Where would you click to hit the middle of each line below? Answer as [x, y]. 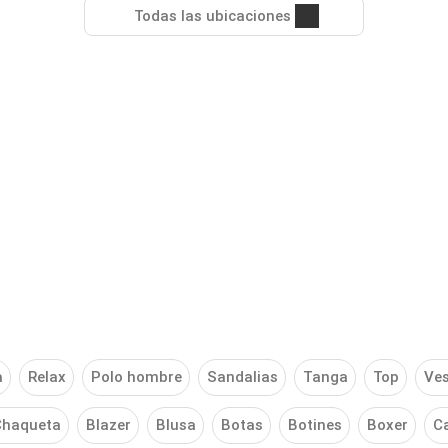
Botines [314, 425]
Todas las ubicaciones [212, 16]
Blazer [108, 425]
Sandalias [242, 377]
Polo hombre [136, 377]
